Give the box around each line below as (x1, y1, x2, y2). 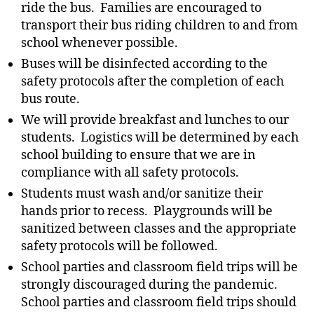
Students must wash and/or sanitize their (21, 186, 263, 202)
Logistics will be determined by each (78, 130, 299, 146)
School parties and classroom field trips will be (21, 259, 298, 275)
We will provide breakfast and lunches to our (21, 112, 289, 128)
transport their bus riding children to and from (21, 18, 298, 34)
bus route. (21, 91, 80, 107)
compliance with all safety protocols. (21, 165, 239, 181)
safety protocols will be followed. (21, 238, 218, 254)
